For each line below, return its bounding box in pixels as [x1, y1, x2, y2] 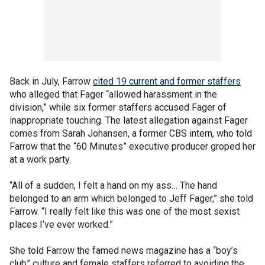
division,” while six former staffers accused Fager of [9, 101, 227, 113]
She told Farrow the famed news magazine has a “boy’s [9, 244, 238, 256]
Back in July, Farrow [9, 75, 93, 87]
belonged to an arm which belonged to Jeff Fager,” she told [9, 192, 253, 204]
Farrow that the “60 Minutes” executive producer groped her [9, 140, 256, 152]
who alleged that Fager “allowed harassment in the [9, 88, 217, 100]
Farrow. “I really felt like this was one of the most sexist [9, 205, 240, 217]
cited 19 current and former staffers [93, 75, 241, 87]
